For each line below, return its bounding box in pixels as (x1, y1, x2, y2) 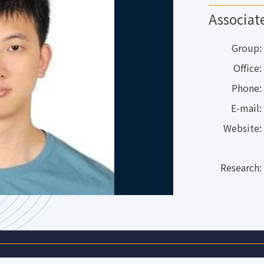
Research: (220, 160, 262, 174)
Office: (233, 60, 262, 75)
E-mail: (231, 100, 262, 115)
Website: (223, 120, 262, 135)
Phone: (232, 80, 262, 95)
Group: (232, 40, 262, 55)
